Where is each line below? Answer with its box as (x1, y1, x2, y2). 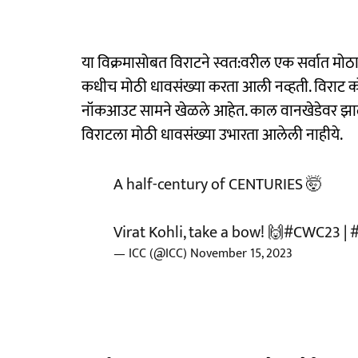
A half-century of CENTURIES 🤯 (113, 171, 322, 198)
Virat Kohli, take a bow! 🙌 (113, 219, 284, 246)
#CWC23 (284, 219, 340, 246)
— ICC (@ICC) (113, 243, 190, 265)
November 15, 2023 (190, 243, 292, 265)
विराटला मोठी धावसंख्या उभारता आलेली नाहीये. (82, 121, 343, 149)
